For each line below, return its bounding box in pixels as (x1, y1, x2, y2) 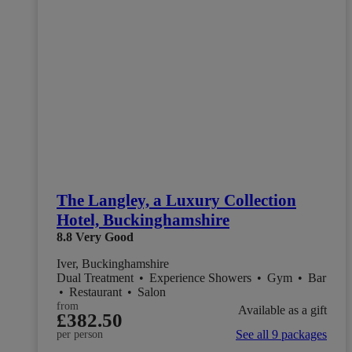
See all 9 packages (236, 328, 327, 342)
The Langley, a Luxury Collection (57, 191, 296, 211)
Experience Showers (149, 271, 255, 285)
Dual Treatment (57, 271, 137, 285)
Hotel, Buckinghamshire (57, 211, 229, 230)
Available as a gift (238, 302, 327, 317)
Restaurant (69, 285, 125, 299)
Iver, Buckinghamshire (57, 257, 169, 271)
